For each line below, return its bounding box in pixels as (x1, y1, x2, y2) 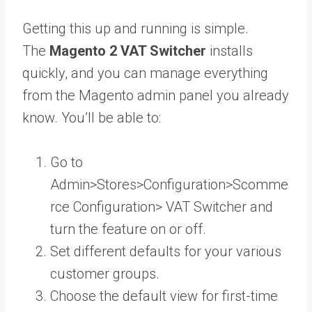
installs (206, 42, 253, 59)
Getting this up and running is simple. (22, 19, 249, 37)
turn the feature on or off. (50, 220, 206, 237)
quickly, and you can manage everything (22, 64, 268, 81)
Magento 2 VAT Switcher (49, 42, 206, 59)
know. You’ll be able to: (22, 109, 161, 126)
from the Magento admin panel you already (22, 86, 289, 104)
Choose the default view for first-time (50, 287, 278, 304)
